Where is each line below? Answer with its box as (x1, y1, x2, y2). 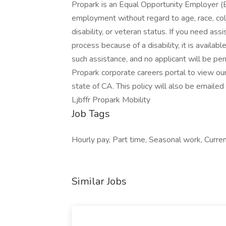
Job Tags (72, 107, 110, 121)
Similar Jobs (72, 175, 127, 188)
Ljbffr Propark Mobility (72, 94, 150, 105)
